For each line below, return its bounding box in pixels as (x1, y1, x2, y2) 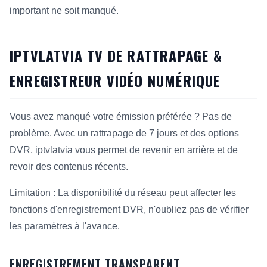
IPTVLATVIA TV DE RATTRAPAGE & (10, 45, 222, 66)
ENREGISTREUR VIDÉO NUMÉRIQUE (10, 70, 221, 91)
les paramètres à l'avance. (10, 221, 120, 231)
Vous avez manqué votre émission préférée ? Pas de (10, 111, 232, 122)
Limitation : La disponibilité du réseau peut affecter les (10, 188, 236, 198)
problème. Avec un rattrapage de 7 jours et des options (10, 128, 239, 138)
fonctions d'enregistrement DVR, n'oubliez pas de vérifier (10, 204, 249, 215)
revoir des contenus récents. (10, 162, 128, 172)
